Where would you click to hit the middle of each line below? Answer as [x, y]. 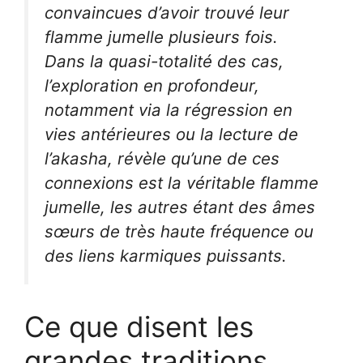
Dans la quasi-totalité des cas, [164, 62]
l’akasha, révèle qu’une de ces [162, 159]
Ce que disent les [139, 326]
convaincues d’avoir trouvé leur [167, 13]
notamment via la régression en [169, 110]
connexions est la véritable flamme [181, 183]
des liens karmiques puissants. [166, 256]
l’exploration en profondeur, [152, 86]
